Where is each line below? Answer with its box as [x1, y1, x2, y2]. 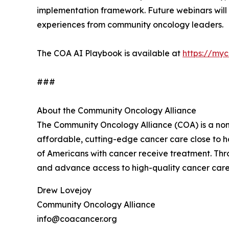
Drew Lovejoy [37, 185, 91, 195]
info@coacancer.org [37, 213, 117, 224]
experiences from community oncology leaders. [37, 19, 223, 30]
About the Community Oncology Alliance [37, 105, 196, 116]
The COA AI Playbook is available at [37, 48, 182, 58]
